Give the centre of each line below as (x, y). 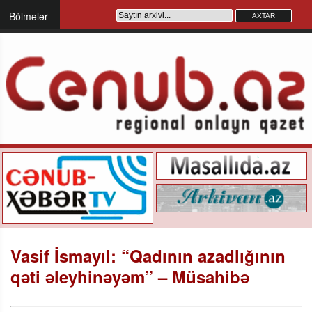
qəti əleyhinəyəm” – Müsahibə (130, 276)
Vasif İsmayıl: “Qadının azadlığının (148, 255)
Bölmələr (29, 16)
